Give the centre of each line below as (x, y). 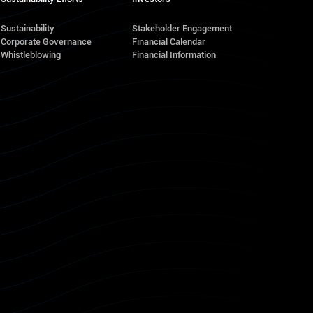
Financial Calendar (168, 42)
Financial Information (174, 55)
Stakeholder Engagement (182, 28)
